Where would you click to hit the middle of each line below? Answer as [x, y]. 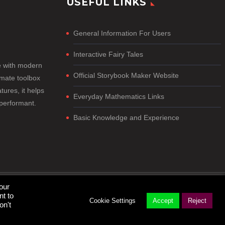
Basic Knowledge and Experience [126, 117]
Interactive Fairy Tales [108, 54]
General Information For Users [122, 33]
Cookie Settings [113, 200]
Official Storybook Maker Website [126, 75]
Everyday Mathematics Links [119, 96]
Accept [163, 200]
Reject [197, 200]
